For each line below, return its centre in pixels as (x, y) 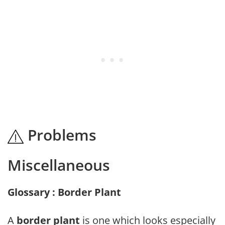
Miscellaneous (59, 165)
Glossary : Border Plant (64, 192)
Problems (60, 135)
